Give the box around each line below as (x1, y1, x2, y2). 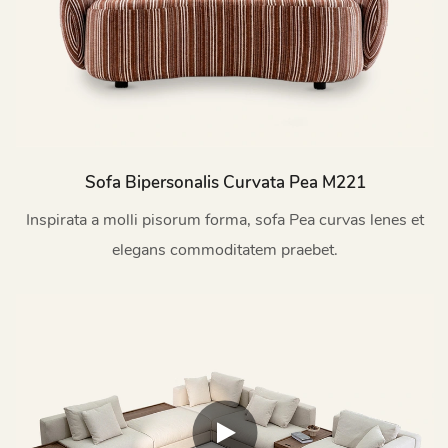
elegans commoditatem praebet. (112, 238, 339, 261)
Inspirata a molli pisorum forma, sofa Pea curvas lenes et (26, 208, 425, 231)
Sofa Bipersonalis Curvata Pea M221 (84, 170, 366, 194)
